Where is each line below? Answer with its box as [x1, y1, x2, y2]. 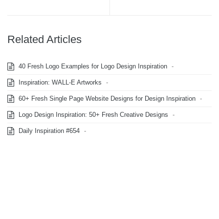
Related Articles [7, 33, 82, 45]
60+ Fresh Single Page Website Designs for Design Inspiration [17, 95, 196, 102]
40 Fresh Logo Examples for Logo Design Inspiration [17, 63, 167, 70]
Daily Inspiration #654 [17, 127, 80, 134]
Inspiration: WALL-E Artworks [17, 79, 102, 86]
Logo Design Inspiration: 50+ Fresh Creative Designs [17, 111, 168, 118]
